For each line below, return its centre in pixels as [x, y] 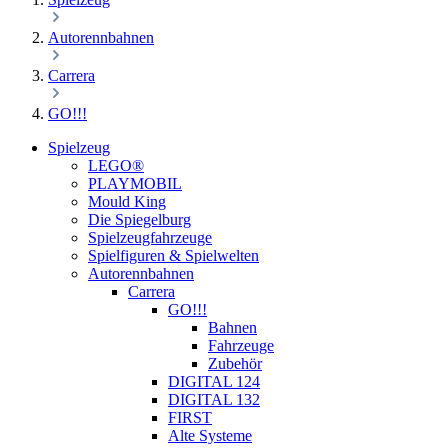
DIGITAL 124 [214, 381]
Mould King [127, 201]
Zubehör [235, 363]
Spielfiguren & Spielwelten [173, 255]
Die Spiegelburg [139, 219]
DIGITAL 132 [214, 399]
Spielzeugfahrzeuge [150, 237]
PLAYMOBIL [135, 183]
